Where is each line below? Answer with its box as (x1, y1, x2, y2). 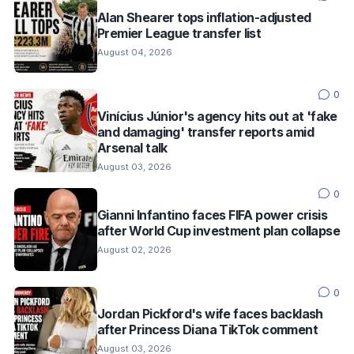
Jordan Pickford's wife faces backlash (97, 305, 323, 322)
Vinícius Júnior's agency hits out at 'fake (97, 107, 337, 124)
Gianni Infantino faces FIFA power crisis (97, 206, 327, 223)
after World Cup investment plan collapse (97, 222, 340, 239)
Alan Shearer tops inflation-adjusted (97, 9, 311, 25)
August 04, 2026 (97, 46, 172, 58)
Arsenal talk (97, 139, 168, 156)
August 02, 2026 (97, 243, 171, 255)
